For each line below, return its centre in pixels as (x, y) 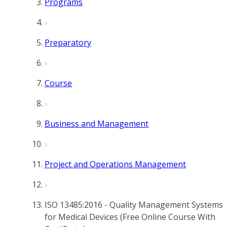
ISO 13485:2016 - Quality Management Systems (134, 205)
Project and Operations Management (115, 164)
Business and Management (97, 124)
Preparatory (68, 43)
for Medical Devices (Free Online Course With (130, 217)
